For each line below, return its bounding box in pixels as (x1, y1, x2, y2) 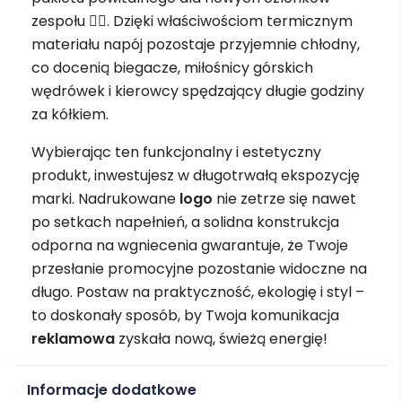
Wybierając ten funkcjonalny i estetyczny (31, 141, 321, 162)
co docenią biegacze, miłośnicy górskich (31, 57, 313, 78)
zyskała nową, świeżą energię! (115, 328, 328, 349)
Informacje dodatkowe (27, 379, 197, 400)
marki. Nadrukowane (31, 188, 179, 209)
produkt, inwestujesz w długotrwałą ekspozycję (31, 164, 360, 186)
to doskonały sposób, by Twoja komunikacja (31, 304, 339, 326)
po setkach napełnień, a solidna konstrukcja (31, 211, 339, 232)
